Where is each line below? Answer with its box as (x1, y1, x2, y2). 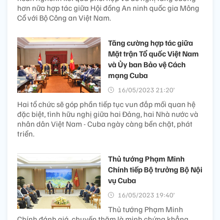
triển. (17, 129, 34, 139)
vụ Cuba (108, 175, 136, 186)
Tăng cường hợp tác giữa (108, 38, 193, 48)
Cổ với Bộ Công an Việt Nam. (17, 13, 111, 23)
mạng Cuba (108, 70, 148, 81)
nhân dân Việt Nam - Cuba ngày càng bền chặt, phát (17, 119, 192, 129)
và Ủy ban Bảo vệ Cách (108, 59, 186, 70)
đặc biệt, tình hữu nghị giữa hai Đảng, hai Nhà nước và (17, 109, 198, 119)
